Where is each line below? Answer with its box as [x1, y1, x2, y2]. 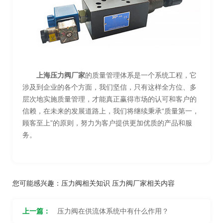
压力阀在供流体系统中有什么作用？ [57, 207, 169, 215]
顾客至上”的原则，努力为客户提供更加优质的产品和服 [22, 118, 192, 127]
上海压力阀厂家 [36, 71, 85, 79]
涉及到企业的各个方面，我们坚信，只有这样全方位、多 [22, 83, 197, 91]
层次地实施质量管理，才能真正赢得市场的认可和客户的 [22, 95, 197, 103]
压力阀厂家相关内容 [112, 179, 175, 187]
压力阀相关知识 [61, 179, 110, 187]
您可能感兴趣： [12, 179, 61, 187]
